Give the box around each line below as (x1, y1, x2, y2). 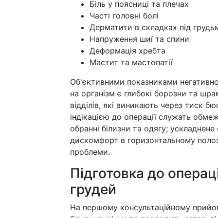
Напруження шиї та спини (90, 34, 189, 44)
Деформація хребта (90, 46, 165, 55)
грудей (70, 181, 116, 198)
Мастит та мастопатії (90, 57, 173, 67)
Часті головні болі (90, 11, 159, 20)
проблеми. (70, 147, 110, 157)
